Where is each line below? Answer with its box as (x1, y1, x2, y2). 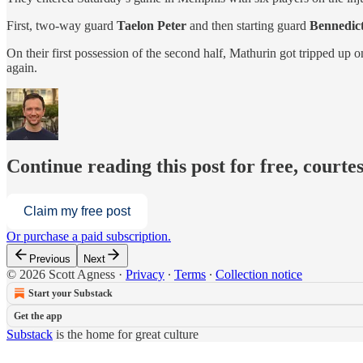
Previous (29, 253, 70, 266)
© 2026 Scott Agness (6, 267, 115, 282)
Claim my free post (23, 204, 130, 219)
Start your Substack (28, 288, 113, 300)
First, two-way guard (6, 18, 117, 32)
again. (6, 60, 37, 75)
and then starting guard (186, 18, 310, 32)
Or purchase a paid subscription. (6, 229, 171, 244)
